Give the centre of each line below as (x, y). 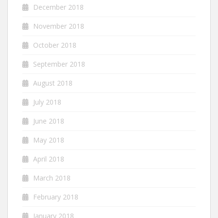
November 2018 (59, 26)
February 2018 (56, 197)
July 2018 (47, 102)
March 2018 (52, 178)
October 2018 (55, 45)
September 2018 (59, 64)
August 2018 (53, 83)
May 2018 (49, 140)
